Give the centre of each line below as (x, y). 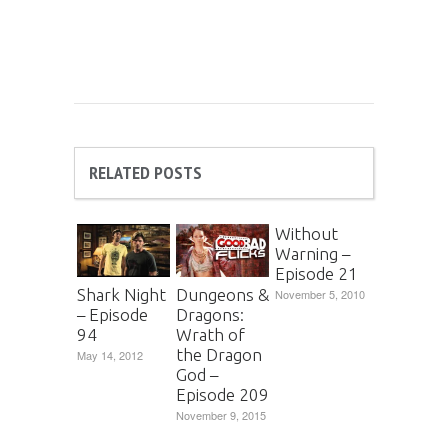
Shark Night (121, 294)
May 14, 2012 (110, 354)
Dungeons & (222, 294)
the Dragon (219, 354)
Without (306, 234)
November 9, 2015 (221, 414)
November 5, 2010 (320, 294)
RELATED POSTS (145, 173)
